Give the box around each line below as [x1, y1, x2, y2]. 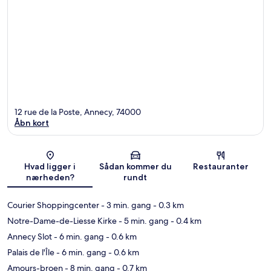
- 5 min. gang [117, 215, 169, 227]
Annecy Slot [7, 231, 52, 243]
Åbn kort [15, 117, 49, 129]
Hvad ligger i [24, 161, 76, 172]
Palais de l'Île [7, 247, 54, 258]
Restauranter [193, 161, 249, 172]
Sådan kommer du [99, 161, 172, 172]
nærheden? [25, 172, 74, 183]
